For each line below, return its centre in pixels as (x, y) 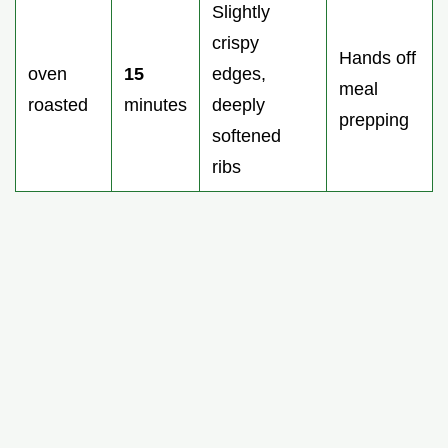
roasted (58, 104)
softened (246, 135)
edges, (239, 73)
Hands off (377, 57)
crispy (235, 42)
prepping (374, 119)
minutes (155, 104)
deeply (238, 104)
